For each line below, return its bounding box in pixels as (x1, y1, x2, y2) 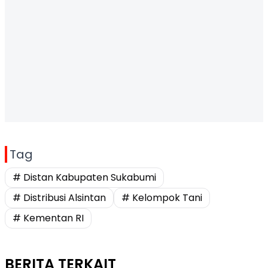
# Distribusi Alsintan (13, 191, 106, 205)
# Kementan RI (13, 211, 84, 225)
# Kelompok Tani (121, 191, 202, 205)
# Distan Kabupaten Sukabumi (13, 170, 156, 184)
